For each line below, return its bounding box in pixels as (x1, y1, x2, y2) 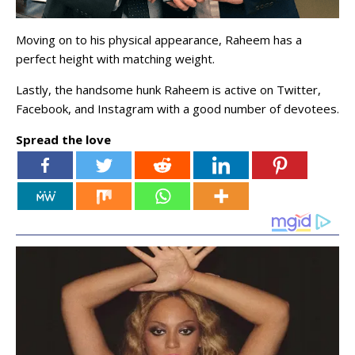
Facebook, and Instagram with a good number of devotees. (16, 101, 339, 117)
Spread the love (16, 132, 111, 148)
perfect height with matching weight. (16, 51, 218, 67)
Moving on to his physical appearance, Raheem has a (16, 32, 302, 48)
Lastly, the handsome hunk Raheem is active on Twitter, (16, 82, 321, 98)
